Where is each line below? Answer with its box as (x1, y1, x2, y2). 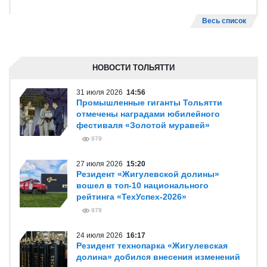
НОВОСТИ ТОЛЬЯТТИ (92, 63, 175, 72)
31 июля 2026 (76, 88, 126, 97)
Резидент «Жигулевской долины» (76, 169, 219, 179)
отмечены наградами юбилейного (76, 109, 220, 119)
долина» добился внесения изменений (76, 252, 240, 262)
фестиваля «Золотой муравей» (76, 120, 210, 130)
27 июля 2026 (76, 160, 126, 168)
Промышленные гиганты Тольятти (76, 98, 222, 107)
